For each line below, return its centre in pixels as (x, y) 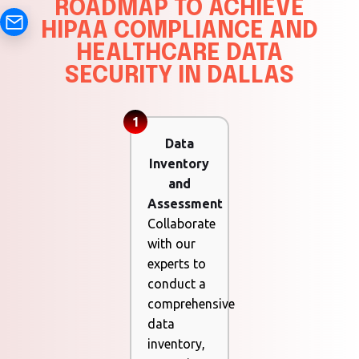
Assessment (186, 204)
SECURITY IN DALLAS (179, 77)
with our (172, 244)
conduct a (177, 284)
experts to (177, 264)
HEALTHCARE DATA (179, 54)
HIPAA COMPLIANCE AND (179, 32)
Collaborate (182, 224)
